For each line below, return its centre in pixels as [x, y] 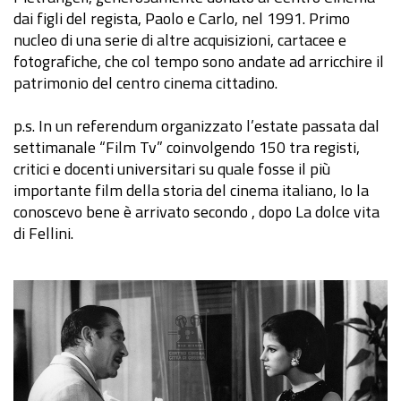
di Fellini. [43, 234]
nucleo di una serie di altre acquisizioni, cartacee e [180, 40]
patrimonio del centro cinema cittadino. [145, 83]
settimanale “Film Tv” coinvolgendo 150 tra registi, [187, 148]
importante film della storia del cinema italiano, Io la [191, 191]
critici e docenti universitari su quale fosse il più [172, 169]
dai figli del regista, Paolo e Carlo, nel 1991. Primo [182, 19]
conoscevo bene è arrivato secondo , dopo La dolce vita [196, 212]
